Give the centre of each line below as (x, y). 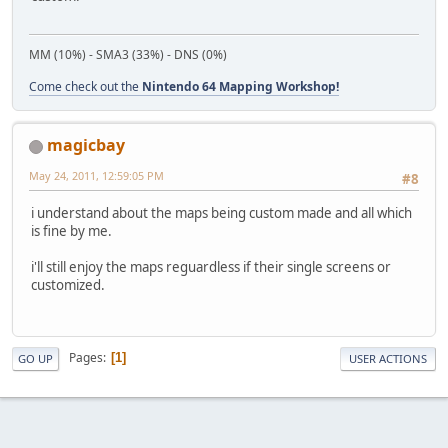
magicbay (86, 145)
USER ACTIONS (388, 358)
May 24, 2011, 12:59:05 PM (96, 176)
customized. (68, 285)
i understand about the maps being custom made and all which (221, 213)
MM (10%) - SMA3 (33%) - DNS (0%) (128, 55)
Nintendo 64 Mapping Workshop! (240, 87)
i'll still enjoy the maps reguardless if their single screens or (211, 267)
